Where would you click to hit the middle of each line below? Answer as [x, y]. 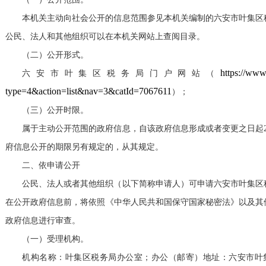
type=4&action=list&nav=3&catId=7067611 [88, 91]
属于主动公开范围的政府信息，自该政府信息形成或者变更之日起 [143, 129]
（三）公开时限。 [55, 110]
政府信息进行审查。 [43, 221]
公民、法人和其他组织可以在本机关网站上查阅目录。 [105, 37]
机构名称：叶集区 [57, 258]
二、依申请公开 [51, 166]
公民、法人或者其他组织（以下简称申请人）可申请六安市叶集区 [143, 184]
